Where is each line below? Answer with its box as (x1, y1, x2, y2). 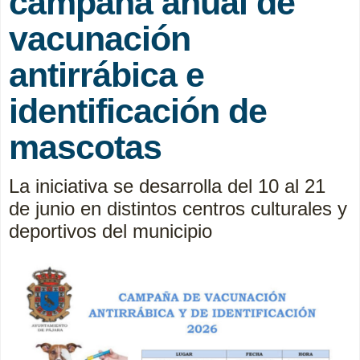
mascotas (9, 127, 162, 166)
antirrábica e (9, 55, 204, 94)
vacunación (9, 18, 190, 58)
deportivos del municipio (9, 219, 212, 242)
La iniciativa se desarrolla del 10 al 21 (9, 174, 325, 197)
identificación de (9, 91, 267, 130)
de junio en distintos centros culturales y (9, 197, 347, 219)
